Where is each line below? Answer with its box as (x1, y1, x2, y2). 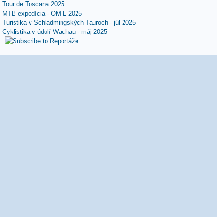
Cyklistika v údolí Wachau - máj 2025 (2, 28, 107, 36)
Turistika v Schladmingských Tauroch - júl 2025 (2, 19, 136, 27)
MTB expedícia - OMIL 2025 (2, 10, 82, 17)
